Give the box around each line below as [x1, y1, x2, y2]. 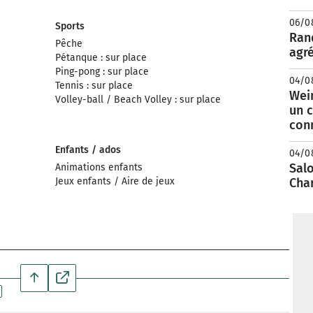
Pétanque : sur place [55, 52, 147, 64]
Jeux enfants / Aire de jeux [55, 175, 175, 187]
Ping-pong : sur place [55, 66, 149, 78]
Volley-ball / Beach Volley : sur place [55, 94, 221, 105]
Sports [55, 20, 85, 32]
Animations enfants [55, 161, 143, 173]
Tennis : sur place [55, 80, 133, 92]
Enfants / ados [55, 144, 121, 156]
